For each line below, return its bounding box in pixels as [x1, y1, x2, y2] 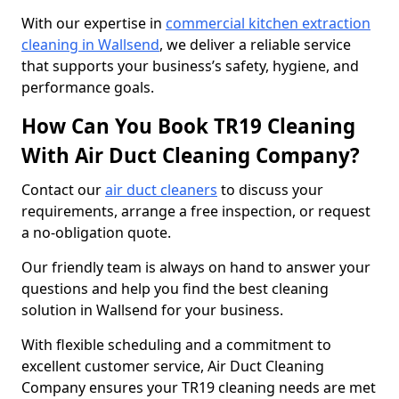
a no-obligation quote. [21, 223, 175, 242]
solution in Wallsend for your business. [21, 300, 283, 320]
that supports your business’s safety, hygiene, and [21, 56, 359, 76]
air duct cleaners [105, 180, 217, 199]
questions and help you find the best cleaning [21, 279, 329, 298]
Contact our [21, 180, 105, 199]
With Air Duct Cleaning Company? [21, 142, 360, 169]
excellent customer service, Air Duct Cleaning [21, 356, 324, 376]
